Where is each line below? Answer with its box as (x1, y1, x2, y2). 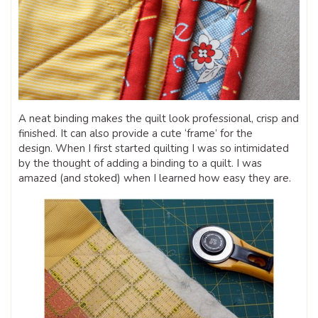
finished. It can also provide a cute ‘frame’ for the (18, 126, 253, 141)
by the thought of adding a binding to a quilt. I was (18, 155, 262, 170)
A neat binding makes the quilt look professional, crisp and (18, 111, 299, 126)
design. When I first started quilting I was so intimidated (18, 141, 289, 155)
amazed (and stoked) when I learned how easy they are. (18, 170, 291, 185)
